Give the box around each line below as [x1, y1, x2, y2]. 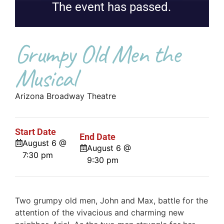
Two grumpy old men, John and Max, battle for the [15, 195, 208, 205]
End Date [79, 131, 116, 142]
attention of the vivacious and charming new [15, 207, 184, 217]
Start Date [15, 126, 56, 137]
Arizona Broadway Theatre [15, 91, 116, 101]
